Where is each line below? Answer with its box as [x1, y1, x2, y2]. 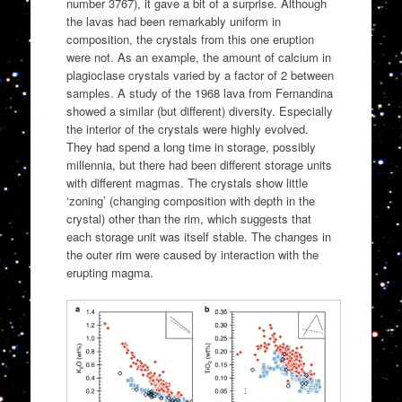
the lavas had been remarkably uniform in [66, 13, 281, 31]
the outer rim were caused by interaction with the [66, 246, 319, 264]
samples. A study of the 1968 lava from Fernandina [66, 84, 333, 102]
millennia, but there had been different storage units [66, 156, 332, 174]
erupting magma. [66, 264, 153, 282]
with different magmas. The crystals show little [66, 174, 308, 192]
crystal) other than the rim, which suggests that [66, 210, 311, 228]
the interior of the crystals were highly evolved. [66, 120, 309, 138]
